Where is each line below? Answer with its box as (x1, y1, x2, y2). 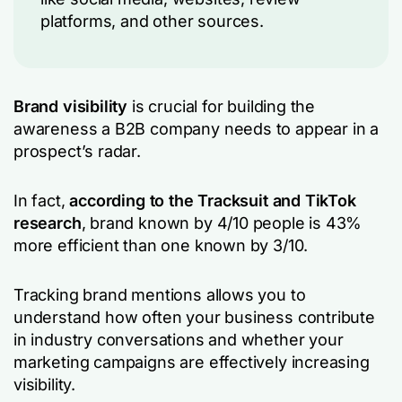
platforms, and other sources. (40, 12, 264, 31)
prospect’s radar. (13, 142, 141, 161)
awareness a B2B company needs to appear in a (13, 119, 380, 138)
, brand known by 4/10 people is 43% (81, 214, 363, 232)
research (13, 214, 82, 232)
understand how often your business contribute (13, 308, 375, 327)
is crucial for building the (127, 97, 316, 116)
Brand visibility (13, 97, 128, 116)
